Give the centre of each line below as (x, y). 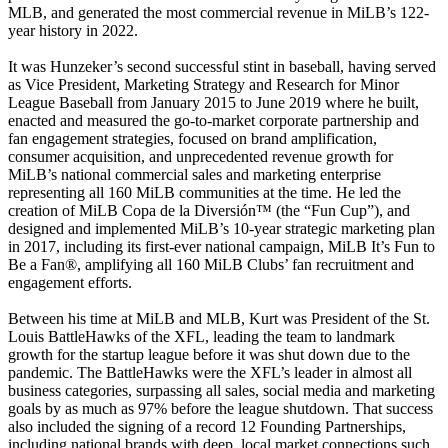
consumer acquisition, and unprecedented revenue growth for (200, 156)
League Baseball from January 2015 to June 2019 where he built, (213, 102)
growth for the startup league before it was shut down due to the (209, 354)
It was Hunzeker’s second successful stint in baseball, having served (222, 66)
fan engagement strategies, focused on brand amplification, (192, 138)
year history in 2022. (73, 30)
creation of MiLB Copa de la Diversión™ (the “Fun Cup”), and (209, 210)
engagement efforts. (70, 282)
